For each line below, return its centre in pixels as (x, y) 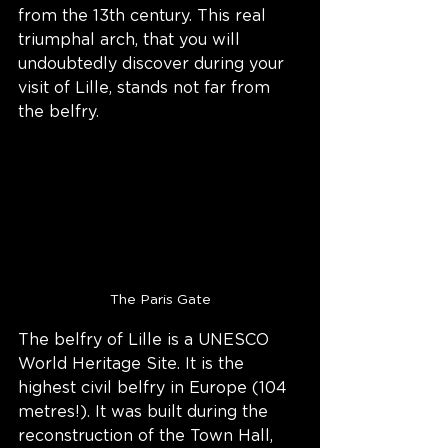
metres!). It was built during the (145, 412)
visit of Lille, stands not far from (146, 88)
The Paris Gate (160, 300)
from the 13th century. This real (144, 16)
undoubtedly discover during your (153, 64)
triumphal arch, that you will (131, 40)
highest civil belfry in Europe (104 (155, 388)
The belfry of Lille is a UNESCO (146, 340)
